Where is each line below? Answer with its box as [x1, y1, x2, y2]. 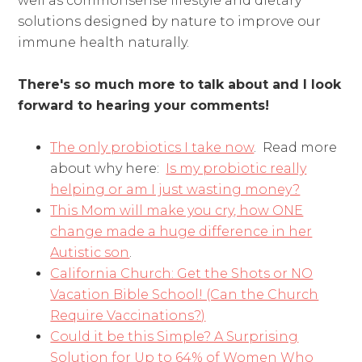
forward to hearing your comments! [18, 97, 270, 113]
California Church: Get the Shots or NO [50, 265, 314, 281]
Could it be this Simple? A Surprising [50, 328, 299, 344]
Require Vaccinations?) [50, 307, 206, 323]
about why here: [50, 160, 166, 176]
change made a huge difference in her [50, 223, 313, 239]
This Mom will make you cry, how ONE [50, 202, 304, 218]
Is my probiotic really [166, 160, 307, 176]
